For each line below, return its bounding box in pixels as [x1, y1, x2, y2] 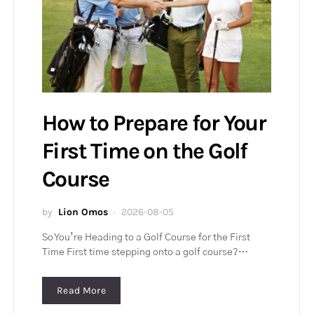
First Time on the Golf [42, 138, 247, 165]
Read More [57, 285, 107, 297]
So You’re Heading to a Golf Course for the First [42, 233, 250, 243]
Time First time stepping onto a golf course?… [42, 247, 248, 258]
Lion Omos [58, 206, 108, 219]
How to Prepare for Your [42, 110, 266, 137]
